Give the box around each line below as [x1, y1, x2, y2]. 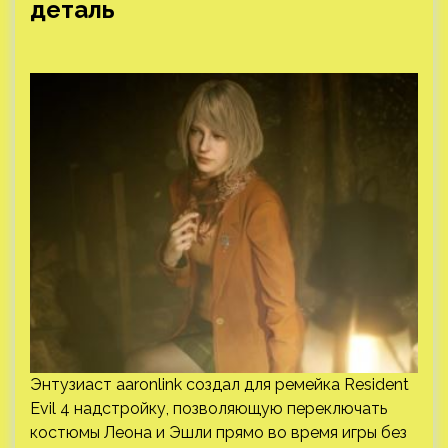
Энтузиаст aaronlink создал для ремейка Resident [30, 375, 409, 394]
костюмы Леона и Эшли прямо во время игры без [30, 423, 407, 442]
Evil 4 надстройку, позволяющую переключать [30, 399, 387, 418]
